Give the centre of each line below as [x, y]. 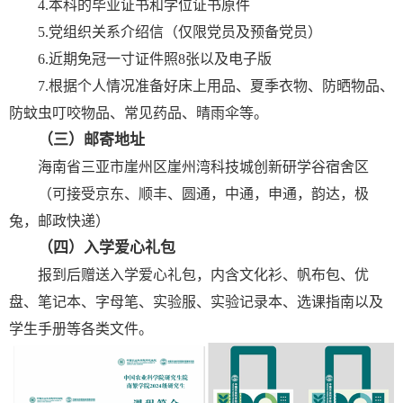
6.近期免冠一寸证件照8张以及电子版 [155, 59]
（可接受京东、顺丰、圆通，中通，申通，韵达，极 [203, 194]
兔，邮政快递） [59, 221]
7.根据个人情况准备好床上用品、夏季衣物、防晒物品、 [216, 86]
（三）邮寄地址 [91, 140]
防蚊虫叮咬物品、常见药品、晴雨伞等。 [139, 113]
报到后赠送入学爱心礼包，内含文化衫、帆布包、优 [203, 275]
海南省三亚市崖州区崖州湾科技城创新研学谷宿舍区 [203, 167]
